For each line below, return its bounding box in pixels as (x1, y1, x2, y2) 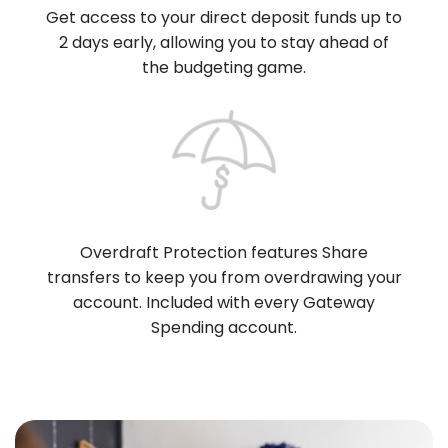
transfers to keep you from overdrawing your (46, 266, 402, 289)
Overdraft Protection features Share (80, 241, 368, 264)
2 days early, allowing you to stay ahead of (59, 31, 389, 54)
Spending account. (151, 316, 297, 339)
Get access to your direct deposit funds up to (46, 6, 402, 29)
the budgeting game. (142, 56, 306, 79)
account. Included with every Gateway (73, 291, 375, 314)
